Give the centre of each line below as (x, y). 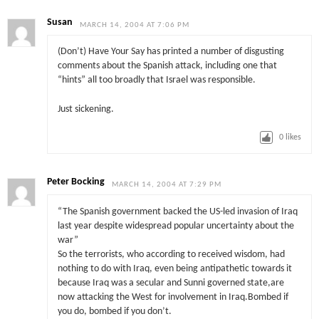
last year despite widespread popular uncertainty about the (176, 226)
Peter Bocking (76, 182)
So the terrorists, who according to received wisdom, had (171, 254)
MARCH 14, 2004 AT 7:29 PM (167, 185)
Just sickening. (85, 109)
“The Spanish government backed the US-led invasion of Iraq (177, 211)
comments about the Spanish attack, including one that (167, 66)
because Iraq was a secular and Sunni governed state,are (171, 283)
